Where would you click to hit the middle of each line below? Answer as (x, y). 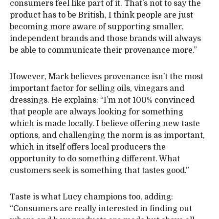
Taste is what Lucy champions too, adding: (91, 197)
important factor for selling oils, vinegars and (97, 88)
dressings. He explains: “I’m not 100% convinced (102, 100)
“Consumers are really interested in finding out (101, 209)
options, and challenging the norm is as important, (107, 135)
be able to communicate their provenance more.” (103, 50)
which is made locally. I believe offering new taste (105, 124)
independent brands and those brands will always (105, 39)
